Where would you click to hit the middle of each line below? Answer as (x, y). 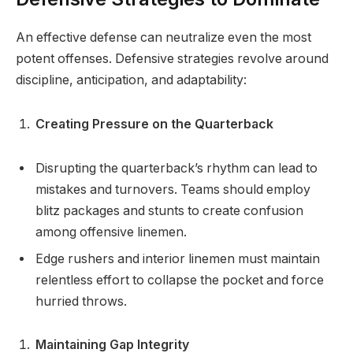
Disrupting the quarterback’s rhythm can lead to (176, 168)
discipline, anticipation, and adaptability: (131, 80)
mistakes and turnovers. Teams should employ (173, 189)
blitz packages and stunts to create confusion (169, 210)
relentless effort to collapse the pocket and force (180, 280)
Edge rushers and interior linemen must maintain (178, 258)
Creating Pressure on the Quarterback (154, 124)
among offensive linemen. (111, 232)
